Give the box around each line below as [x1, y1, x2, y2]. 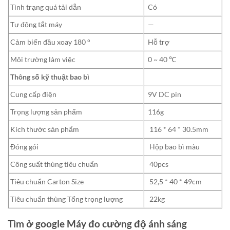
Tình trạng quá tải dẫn [9, 3, 81, 12]
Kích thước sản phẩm [9, 125, 79, 134]
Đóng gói [9, 142, 39, 151]
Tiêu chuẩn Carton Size [9, 177, 84, 186]
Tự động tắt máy [9, 20, 62, 29]
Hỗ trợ [148, 37, 170, 47]
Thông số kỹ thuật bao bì [10, 72, 89, 82]
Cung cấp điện [9, 90, 56, 99]
